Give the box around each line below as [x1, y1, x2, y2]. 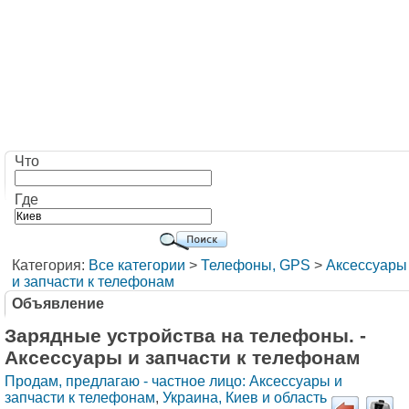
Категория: [12, 257, 89, 273]
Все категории [89, 257, 185, 273]
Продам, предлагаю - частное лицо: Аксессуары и [5, 373, 342, 389]
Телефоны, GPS [201, 257, 310, 273]
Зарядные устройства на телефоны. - [5, 325, 366, 346]
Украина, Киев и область [163, 390, 327, 405]
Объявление [12, 296, 104, 311]
